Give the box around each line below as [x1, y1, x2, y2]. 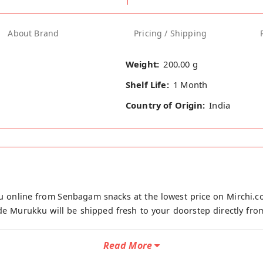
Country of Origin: [126, 99, 205, 112]
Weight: [126, 58, 160, 70]
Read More [103, 239, 153, 252]
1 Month [173, 79, 208, 90]
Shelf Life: [126, 79, 169, 90]
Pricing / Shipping [134, 28, 207, 39]
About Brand [8, 28, 59, 39]
